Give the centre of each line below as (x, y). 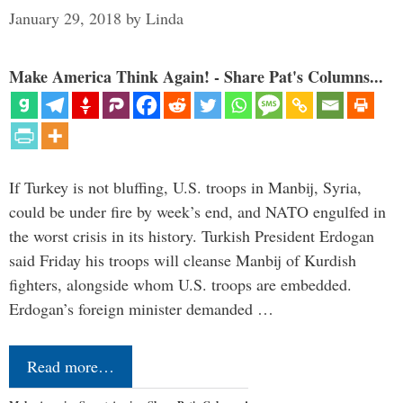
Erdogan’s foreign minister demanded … (141, 309)
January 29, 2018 (65, 18)
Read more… (71, 367)
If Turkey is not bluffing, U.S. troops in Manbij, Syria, (185, 188)
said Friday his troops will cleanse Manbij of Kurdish (183, 260)
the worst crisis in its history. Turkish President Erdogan (192, 236)
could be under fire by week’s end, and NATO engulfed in (197, 212)
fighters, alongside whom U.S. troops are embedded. (180, 285)
